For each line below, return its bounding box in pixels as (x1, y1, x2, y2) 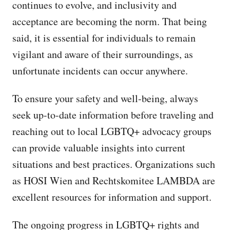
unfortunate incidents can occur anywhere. (12, 63, 188, 78)
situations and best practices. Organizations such (12, 157, 215, 171)
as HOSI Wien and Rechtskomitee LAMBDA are (12, 173, 215, 187)
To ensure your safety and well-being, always (12, 91, 198, 105)
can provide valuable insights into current (12, 140, 185, 155)
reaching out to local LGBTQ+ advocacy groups (12, 124, 212, 138)
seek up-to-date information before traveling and (12, 107, 214, 122)
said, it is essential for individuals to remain (12, 30, 196, 45)
